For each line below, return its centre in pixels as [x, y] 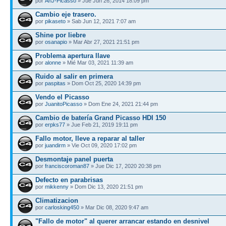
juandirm [55, 145]
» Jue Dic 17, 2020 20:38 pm [125, 166]
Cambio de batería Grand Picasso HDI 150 [101, 118]
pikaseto [55, 21]
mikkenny [57, 186]
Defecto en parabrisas [69, 180]
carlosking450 [62, 207]
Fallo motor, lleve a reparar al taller [90, 138]
